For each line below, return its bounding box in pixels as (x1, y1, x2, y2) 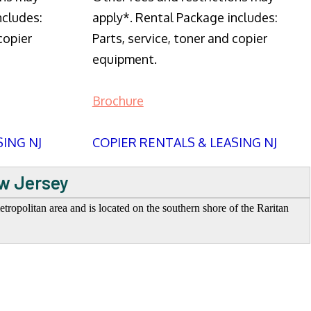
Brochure (92, 93, 144, 109)
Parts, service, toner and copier (92, 31, 267, 47)
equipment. (92, 51, 157, 67)
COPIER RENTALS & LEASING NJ (92, 135, 277, 151)
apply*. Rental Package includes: (92, 10, 278, 26)
